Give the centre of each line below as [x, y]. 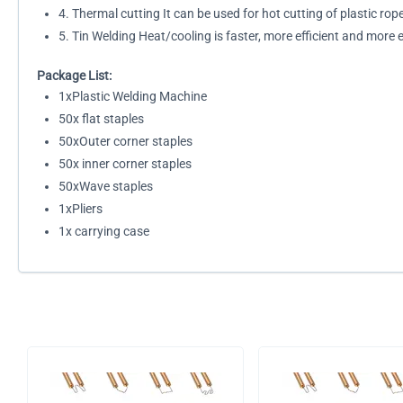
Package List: [74, 76]
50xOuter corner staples [125, 141]
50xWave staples [106, 186]
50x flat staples [101, 119]
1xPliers [81, 209]
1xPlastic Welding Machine [133, 96]
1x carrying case [104, 231]
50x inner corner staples [125, 164]
